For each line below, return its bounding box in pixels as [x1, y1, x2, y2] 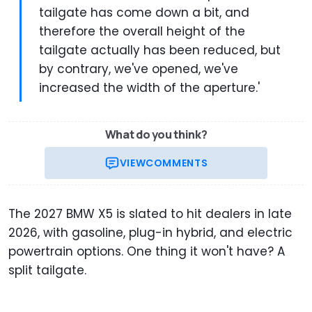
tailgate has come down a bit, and [39, 3, 249, 21]
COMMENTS [146, 155, 208, 170]
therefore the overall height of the [39, 22, 245, 40]
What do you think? [104, 126, 208, 142]
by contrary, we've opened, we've [39, 60, 238, 77]
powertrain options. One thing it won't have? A [8, 242, 285, 260]
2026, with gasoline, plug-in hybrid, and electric [8, 224, 292, 241]
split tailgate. [8, 261, 86, 279]
